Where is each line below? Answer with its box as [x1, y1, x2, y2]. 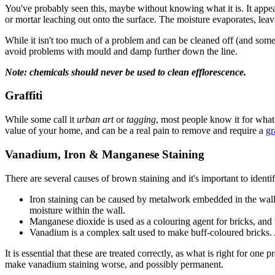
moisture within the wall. [29, 204, 125, 215]
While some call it [5, 114, 74, 125]
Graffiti [5, 89, 42, 103]
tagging [126, 114, 156, 125]
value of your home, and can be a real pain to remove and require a [5, 125, 266, 136]
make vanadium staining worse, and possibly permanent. [5, 258, 223, 269]
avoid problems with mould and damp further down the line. [5, 45, 238, 56]
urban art [74, 114, 114, 125]
